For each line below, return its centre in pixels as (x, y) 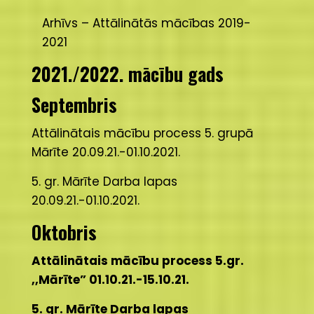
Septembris (74, 105)
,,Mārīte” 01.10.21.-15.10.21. (110, 280)
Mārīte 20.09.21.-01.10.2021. (105, 152)
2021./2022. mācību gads (127, 74)
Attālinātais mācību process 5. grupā (142, 133)
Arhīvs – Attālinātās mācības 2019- (146, 23)
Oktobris (64, 232)
